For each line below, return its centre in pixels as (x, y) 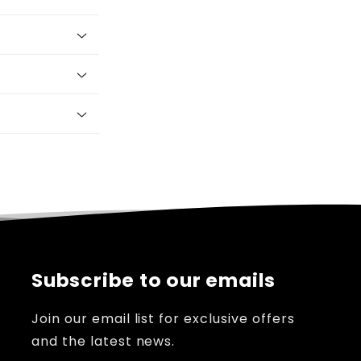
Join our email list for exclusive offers (163, 318)
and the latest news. (104, 341)
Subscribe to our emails (154, 280)
